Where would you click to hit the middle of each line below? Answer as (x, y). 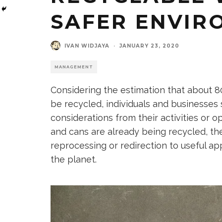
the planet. (74, 159)
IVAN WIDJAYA (87, 46)
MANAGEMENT (74, 67)
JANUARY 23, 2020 (149, 46)
